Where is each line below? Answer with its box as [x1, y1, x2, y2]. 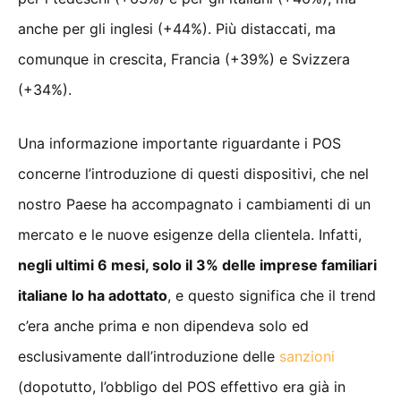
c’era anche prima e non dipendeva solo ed [18, 316, 309, 335]
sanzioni [279, 346, 335, 365]
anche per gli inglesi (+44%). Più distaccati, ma [18, 19, 336, 38]
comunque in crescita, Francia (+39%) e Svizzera [18, 49, 350, 68]
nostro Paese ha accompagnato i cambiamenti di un [18, 194, 371, 213]
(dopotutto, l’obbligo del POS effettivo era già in [18, 377, 346, 396]
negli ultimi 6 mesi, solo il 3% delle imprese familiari [18, 255, 377, 274]
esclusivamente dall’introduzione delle [18, 346, 279, 365]
